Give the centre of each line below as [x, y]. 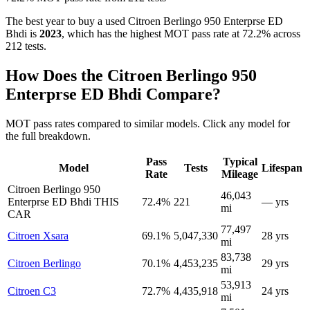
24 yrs [275, 291]
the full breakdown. [48, 136]
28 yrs [275, 236]
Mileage [240, 174]
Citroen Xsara [38, 236]
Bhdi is [22, 34]
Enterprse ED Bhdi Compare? [113, 94]
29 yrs [275, 264]
